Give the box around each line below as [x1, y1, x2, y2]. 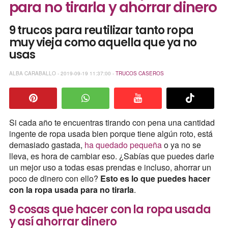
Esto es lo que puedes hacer [100, 173, 210, 185]
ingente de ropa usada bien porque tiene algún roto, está [9, 128, 213, 140]
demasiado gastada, [9, 139, 84, 151]
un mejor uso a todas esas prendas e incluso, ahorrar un [9, 161, 211, 174]
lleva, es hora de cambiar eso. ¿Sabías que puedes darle [9, 150, 214, 162]
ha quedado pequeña [84, 139, 162, 151]
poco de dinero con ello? [9, 173, 100, 185]
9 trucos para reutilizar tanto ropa [9, 22, 193, 39]
